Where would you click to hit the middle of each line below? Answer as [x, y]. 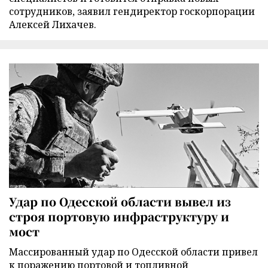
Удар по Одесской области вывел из [120, 201]
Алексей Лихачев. [53, 25]
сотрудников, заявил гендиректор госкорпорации [132, 12]
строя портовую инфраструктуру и [119, 216]
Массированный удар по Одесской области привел [133, 252]
